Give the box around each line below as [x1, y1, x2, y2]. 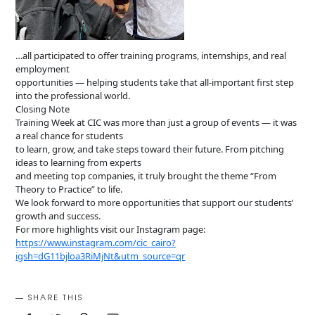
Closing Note [15, 103, 70, 116]
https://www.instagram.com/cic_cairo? [15, 236, 176, 250]
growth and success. [15, 210, 101, 223]
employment [15, 63, 70, 76]
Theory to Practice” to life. [15, 183, 123, 196]
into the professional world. [15, 89, 131, 103]
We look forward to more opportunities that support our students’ [15, 196, 294, 210]
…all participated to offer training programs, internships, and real [15, 49, 287, 63]
